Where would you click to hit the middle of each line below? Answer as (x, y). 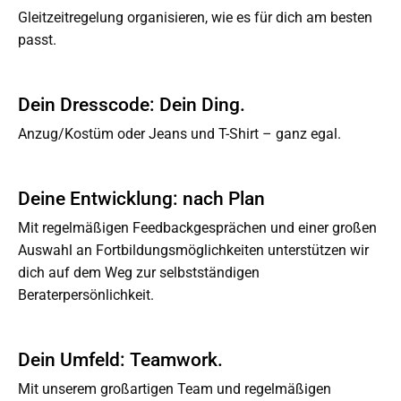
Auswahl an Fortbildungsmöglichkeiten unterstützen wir (193, 250)
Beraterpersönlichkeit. (86, 295)
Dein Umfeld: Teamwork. (120, 360)
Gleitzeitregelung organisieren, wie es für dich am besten (195, 17)
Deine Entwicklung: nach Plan (141, 199)
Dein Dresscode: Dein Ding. (132, 105)
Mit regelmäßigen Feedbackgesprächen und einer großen (197, 228)
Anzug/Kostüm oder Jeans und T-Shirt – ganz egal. (179, 134)
